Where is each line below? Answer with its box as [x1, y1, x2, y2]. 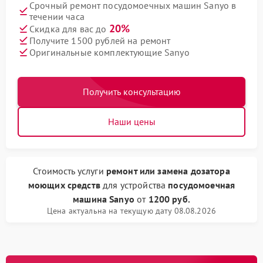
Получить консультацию [82, 86, 181, 97]
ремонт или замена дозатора [106, 165, 230, 177]
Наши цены [107, 116, 156, 127]
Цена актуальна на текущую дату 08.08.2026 [46, 205, 217, 216]
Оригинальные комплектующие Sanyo [29, 46, 190, 58]
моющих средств [28, 179, 100, 191]
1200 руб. [148, 193, 190, 205]
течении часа [29, 11, 85, 22]
